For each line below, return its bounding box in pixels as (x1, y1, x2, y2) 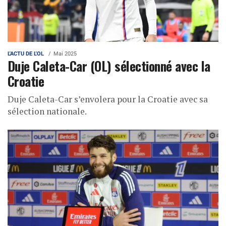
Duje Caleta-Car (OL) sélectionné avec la (8, 55, 210, 75)
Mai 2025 (53, 50, 77, 57)
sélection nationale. (8, 105, 87, 117)
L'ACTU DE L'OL (8, 50, 44, 57)
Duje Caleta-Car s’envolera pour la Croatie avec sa (8, 93, 208, 105)
